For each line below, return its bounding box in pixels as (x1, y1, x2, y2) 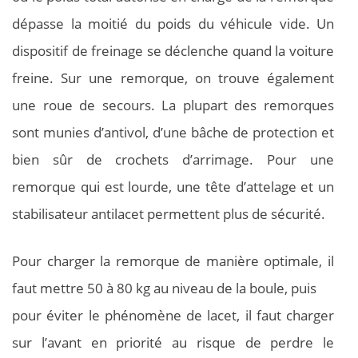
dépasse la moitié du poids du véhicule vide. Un (12, 14, 334, 33)
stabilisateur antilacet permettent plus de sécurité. (12, 204, 325, 223)
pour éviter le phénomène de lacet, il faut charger (12, 306, 334, 325)
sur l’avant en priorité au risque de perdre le (12, 333, 334, 352)
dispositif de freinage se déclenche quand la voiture (12, 41, 334, 60)
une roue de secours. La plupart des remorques (12, 95, 334, 114)
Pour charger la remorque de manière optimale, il (12, 252, 334, 271)
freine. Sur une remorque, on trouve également (12, 68, 334, 87)
